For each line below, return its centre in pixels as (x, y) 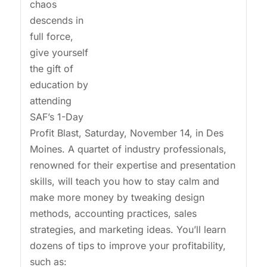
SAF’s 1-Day (56, 117)
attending (50, 101)
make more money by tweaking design (117, 198)
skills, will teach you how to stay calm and (124, 181)
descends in (56, 21)
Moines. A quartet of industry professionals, (128, 149)
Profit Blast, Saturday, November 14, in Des (126, 133)
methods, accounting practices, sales (113, 214)
